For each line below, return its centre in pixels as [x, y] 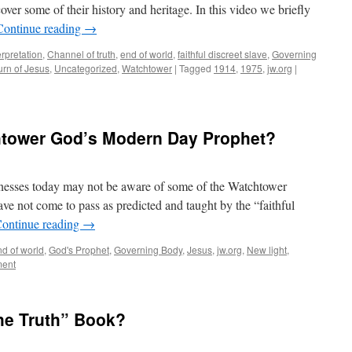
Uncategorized [86, 68]
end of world [147, 54]
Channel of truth [81, 54]
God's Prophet [79, 249]
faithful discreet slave [222, 54]
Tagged [195, 68]
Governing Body [148, 249]
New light [267, 249]
